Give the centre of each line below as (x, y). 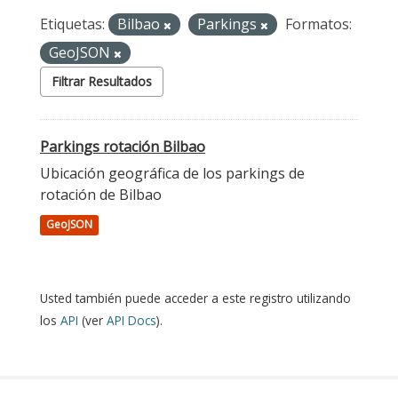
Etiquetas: (72, 24)
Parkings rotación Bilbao (123, 147)
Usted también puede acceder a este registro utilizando (195, 298)
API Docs (131, 320)
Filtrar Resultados (102, 81)
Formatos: (318, 24)
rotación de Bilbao (101, 195)
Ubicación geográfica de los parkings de (172, 173)
